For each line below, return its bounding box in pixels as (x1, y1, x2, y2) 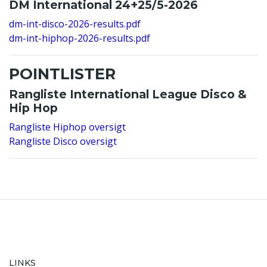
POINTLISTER (9, 64, 116, 83)
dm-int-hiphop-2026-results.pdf (9, 32, 150, 45)
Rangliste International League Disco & (9, 87, 247, 101)
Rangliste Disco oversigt (9, 135, 117, 148)
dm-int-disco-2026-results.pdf (9, 17, 141, 30)
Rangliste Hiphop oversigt (9, 120, 126, 133)
